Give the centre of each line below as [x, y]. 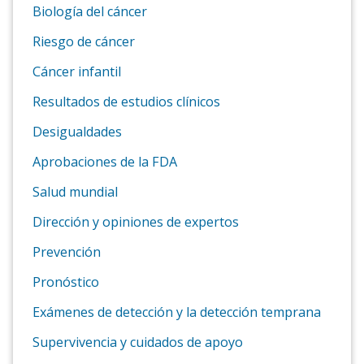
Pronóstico [66, 282]
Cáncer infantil [77, 71]
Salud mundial [75, 191]
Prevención [67, 251]
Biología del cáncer [90, 11]
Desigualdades [77, 131]
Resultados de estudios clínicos [126, 101]
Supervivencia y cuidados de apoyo [138, 342]
